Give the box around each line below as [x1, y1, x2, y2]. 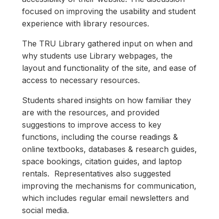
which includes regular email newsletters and [22, 193, 189, 203]
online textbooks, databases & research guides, [22, 144, 197, 154]
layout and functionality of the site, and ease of [22, 63, 197, 73]
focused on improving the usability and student [22, 6, 196, 17]
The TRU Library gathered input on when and [22, 39, 193, 49]
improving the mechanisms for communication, [22, 181, 197, 191]
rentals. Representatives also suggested [22, 169, 171, 179]
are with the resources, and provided [22, 108, 159, 118]
